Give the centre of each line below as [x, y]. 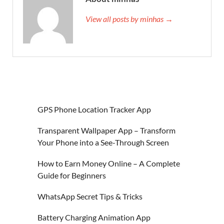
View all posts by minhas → [129, 18]
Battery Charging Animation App [94, 217]
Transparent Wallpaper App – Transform [106, 130]
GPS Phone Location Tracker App [94, 109]
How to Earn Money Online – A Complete [109, 163]
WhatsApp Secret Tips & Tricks [90, 196]
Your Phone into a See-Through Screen [103, 142]
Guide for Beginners [72, 175]
